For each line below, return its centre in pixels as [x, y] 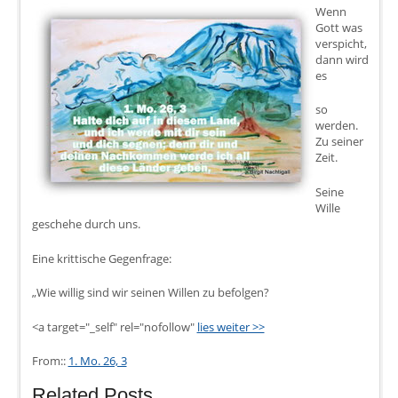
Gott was [338, 27]
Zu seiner [339, 142]
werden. [336, 126]
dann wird [342, 59]
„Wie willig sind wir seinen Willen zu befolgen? [150, 293]
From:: [50, 361]
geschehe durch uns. [86, 223]
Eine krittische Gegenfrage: [101, 258]
